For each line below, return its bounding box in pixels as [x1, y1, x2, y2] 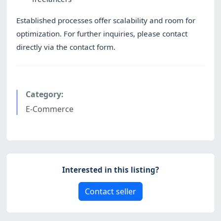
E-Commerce [26, 104, 74, 115]
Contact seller [85, 186, 136, 197]
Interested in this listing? [62, 165, 159, 175]
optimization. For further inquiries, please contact [16, 29, 187, 39]
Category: [26, 89, 64, 100]
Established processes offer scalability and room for [16, 15, 195, 26]
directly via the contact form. [16, 42, 115, 52]
